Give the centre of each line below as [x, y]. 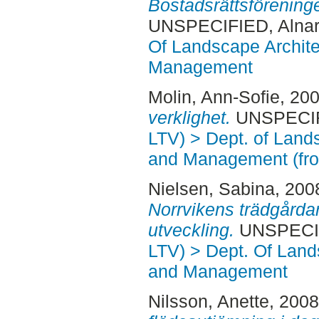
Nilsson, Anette [208, 301]
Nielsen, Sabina [211, 189]
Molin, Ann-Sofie [214, 97]
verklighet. [189, 118]
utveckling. [191, 230]
